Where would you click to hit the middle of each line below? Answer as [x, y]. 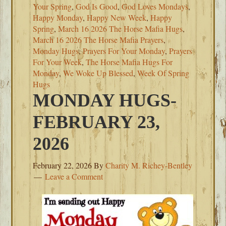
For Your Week [58, 62]
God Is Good [97, 6]
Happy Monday [58, 17]
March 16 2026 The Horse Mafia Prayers [98, 40]
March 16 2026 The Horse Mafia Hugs [121, 29]
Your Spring [52, 6]
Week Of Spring [163, 73]
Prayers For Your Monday [124, 51]
